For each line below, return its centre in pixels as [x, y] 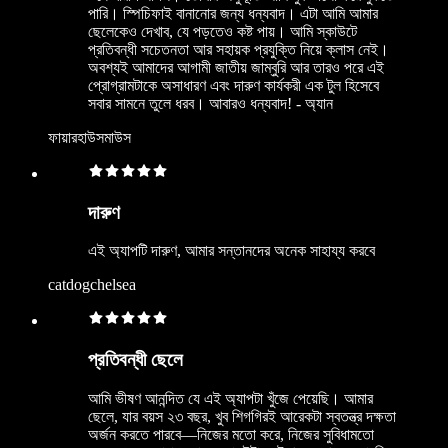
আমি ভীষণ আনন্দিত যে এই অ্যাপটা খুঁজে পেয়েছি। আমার [230, 398]
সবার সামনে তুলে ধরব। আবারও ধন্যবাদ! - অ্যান [210, 103]
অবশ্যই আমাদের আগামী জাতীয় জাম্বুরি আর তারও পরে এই [236, 67]
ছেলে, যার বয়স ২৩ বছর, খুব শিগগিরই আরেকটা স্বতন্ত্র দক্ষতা [242, 416]
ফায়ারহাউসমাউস [89, 137]
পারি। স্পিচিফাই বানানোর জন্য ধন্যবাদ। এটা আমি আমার [233, 13]
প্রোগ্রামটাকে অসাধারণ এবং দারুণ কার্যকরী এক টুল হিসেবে [233, 85]
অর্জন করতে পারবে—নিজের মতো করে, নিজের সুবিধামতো [231, 434]
